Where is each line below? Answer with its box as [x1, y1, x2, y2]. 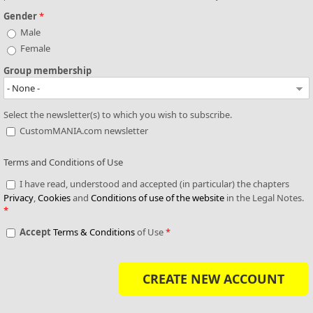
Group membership [3, 64, 92, 77]
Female [20, 42, 50, 55]
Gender [3, 9, 39, 22]
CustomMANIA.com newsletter [20, 124, 148, 137]
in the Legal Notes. [224, 191, 304, 204]
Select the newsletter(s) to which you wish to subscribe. [3, 108, 232, 121]
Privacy [3, 191, 34, 204]
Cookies [38, 191, 71, 204]
